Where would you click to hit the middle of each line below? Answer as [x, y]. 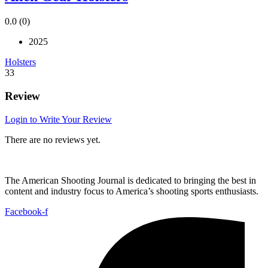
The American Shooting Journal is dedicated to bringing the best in [130, 180]
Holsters [20, 62]
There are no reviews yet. [53, 139]
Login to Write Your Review [58, 119]
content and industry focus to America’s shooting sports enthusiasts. [133, 191]
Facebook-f [26, 211]
